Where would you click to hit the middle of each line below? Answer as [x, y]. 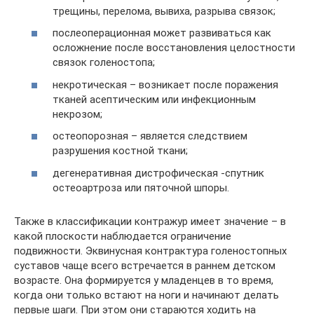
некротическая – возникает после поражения [165, 84]
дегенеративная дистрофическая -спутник [158, 173]
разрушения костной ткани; [120, 151]
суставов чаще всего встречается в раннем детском [145, 265]
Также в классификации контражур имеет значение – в [150, 221]
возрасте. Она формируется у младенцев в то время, [144, 280]
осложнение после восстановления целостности [174, 48]
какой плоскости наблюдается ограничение [123, 236]
